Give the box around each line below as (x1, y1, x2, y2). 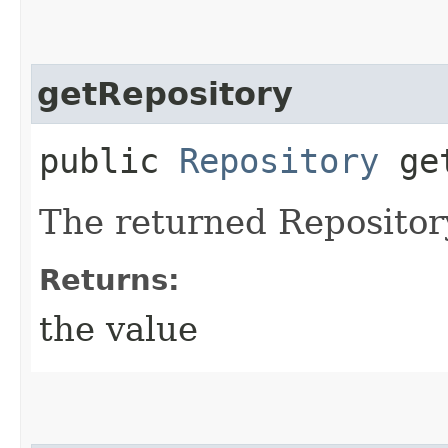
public (39, 140, 179, 181)
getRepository (37, 75, 293, 112)
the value (39, 308, 198, 349)
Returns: (39, 262, 180, 297)
